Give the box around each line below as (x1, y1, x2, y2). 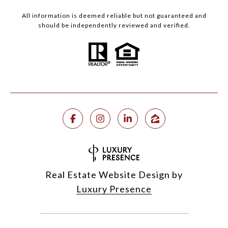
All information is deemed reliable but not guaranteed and (21, 12, 207, 20)
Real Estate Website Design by (45, 169, 183, 181)
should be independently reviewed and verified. (38, 21, 190, 30)
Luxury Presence (76, 183, 152, 195)
